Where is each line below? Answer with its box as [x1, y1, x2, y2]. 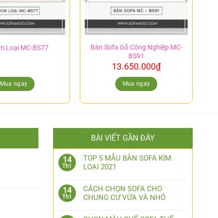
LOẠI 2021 [83, 163, 116, 172]
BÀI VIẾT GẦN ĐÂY [91, 133, 155, 143]
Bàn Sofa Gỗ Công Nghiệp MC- [90, 43, 182, 52]
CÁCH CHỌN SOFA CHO [83, 184, 162, 194]
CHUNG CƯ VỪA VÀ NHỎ [83, 193, 165, 202]
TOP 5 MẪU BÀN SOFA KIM [83, 154, 171, 163]
